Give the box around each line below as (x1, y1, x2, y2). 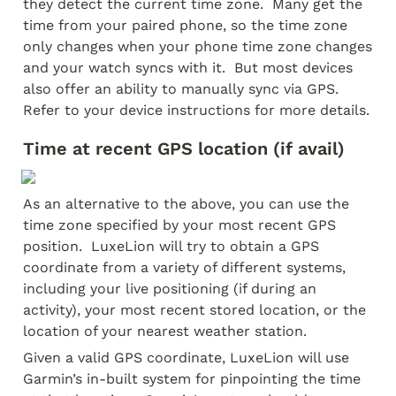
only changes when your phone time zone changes (23, 38, 372, 55)
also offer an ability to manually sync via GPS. (23, 80, 339, 97)
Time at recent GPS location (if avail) (23, 138, 345, 159)
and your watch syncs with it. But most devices (23, 59, 353, 76)
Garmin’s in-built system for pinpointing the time (23, 370, 361, 387)
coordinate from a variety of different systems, (23, 259, 346, 276)
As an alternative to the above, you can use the (23, 195, 349, 212)
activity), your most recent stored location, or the (23, 301, 366, 318)
